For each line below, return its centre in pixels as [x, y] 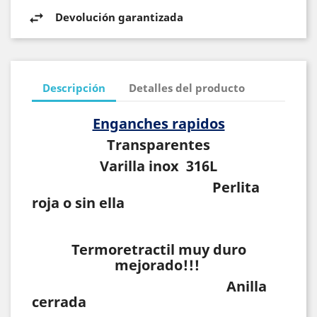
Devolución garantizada [119, 17]
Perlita [236, 187]
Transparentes [158, 145]
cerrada [59, 302]
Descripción [74, 87]
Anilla [149, 286]
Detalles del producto [187, 87]
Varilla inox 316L [158, 166]
